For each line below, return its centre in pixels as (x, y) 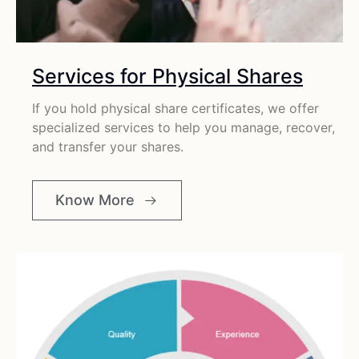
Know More (95, 200)
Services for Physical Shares (167, 77)
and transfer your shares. (108, 147)
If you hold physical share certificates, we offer (175, 109)
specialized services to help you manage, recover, (184, 128)
